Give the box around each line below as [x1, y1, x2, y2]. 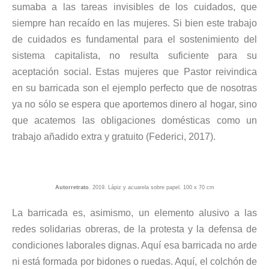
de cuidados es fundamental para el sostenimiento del [12, 34, 257, 44]
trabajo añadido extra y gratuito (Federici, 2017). [12, 131, 216, 142]
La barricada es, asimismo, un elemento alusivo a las [12, 208, 257, 219]
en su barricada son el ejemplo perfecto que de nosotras [12, 82, 257, 93]
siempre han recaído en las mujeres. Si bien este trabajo [12, 17, 257, 28]
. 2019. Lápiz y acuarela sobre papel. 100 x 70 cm [88, 184, 214, 191]
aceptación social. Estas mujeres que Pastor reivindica [12, 66, 257, 77]
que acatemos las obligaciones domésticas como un [12, 115, 257, 125]
